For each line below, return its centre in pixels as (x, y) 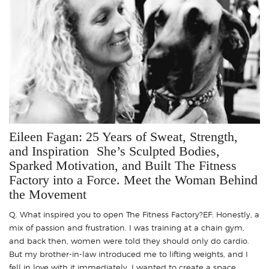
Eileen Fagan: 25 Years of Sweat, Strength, (123, 137)
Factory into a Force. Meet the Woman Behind (133, 180)
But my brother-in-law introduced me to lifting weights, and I (128, 254)
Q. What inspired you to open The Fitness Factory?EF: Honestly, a (134, 215)
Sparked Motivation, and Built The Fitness (123, 166)
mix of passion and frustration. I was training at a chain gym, (127, 228)
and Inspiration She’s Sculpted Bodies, (114, 151)
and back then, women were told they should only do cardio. (129, 241)
